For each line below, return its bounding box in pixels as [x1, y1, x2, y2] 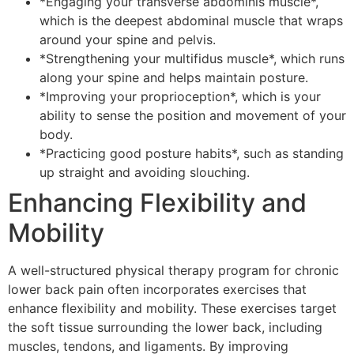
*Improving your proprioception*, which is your [40, 88, 321, 104]
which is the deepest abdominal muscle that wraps [40, 12, 343, 28]
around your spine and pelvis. [40, 31, 216, 47]
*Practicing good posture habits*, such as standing [40, 145, 344, 161]
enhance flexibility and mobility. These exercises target [8, 299, 337, 316]
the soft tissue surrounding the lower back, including [8, 318, 322, 335]
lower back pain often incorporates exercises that [8, 281, 307, 297]
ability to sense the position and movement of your [40, 107, 346, 123]
